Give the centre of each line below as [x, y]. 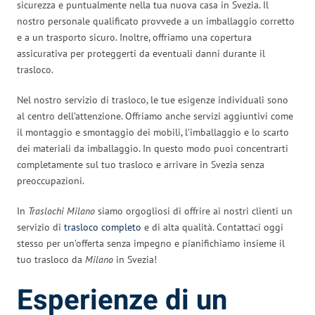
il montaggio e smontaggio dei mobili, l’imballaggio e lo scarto [153, 132]
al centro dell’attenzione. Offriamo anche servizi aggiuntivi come [155, 116]
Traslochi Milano [62, 211]
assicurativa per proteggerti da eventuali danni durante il [141, 53]
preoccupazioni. [51, 180]
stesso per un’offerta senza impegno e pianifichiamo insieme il [151, 243]
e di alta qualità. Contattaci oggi [212, 227]
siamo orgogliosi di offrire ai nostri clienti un [194, 211]
